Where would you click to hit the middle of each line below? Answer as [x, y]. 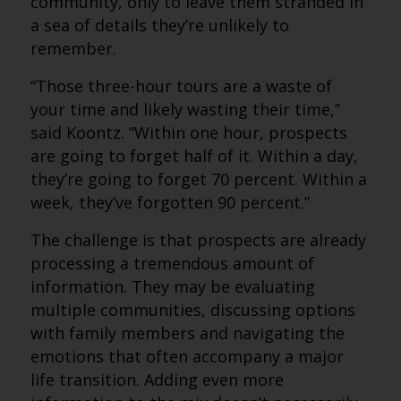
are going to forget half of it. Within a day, [194, 156]
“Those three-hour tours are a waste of [181, 86]
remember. [73, 48]
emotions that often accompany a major [187, 356]
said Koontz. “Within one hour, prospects [188, 132]
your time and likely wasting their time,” [185, 109]
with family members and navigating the [187, 333]
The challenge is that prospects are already [198, 240]
